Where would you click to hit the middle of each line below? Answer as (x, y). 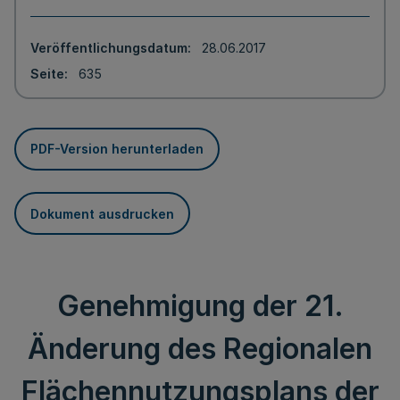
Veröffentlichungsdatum (109, 48)
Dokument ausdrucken (102, 213)
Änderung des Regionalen (200, 349)
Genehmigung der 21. (200, 306)
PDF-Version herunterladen (117, 149)
